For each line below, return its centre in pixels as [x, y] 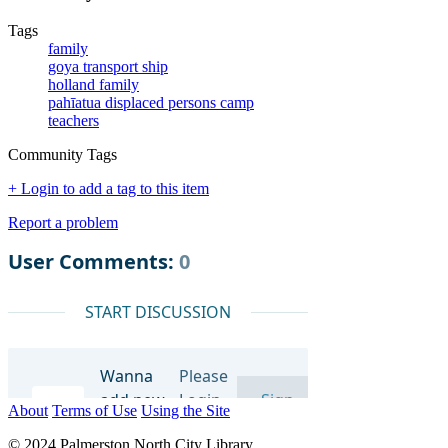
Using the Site [185, 410]
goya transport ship [108, 66]
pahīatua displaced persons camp [151, 102]
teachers [73, 120]
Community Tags [62, 154]
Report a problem [63, 222]
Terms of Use [94, 410]
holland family [93, 84]
